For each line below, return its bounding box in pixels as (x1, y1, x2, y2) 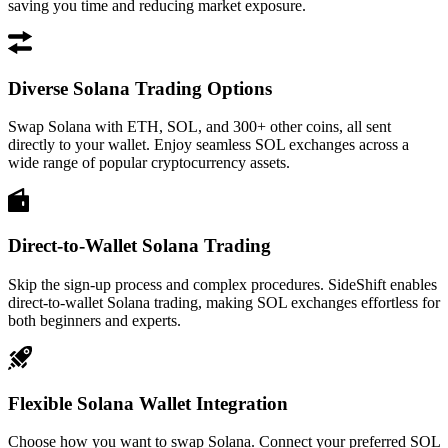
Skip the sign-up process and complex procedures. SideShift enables (8, 275, 437, 293)
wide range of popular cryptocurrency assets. (8, 154, 290, 172)
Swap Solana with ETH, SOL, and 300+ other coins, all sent (8, 118, 391, 136)
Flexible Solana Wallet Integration (8, 392, 288, 414)
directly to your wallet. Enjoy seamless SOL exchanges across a (8, 136, 409, 154)
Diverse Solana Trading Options (8, 77, 272, 99)
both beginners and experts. (8, 311, 181, 329)
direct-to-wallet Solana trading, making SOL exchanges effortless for (8, 293, 440, 311)
